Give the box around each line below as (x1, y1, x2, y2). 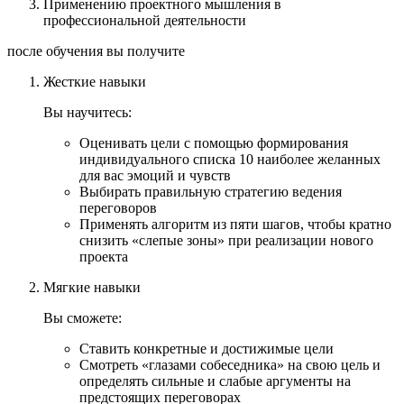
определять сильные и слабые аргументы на (79, 372, 351, 389)
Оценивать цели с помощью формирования (79, 134, 348, 151)
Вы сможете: (43, 309, 122, 326)
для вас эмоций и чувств (79, 167, 231, 183)
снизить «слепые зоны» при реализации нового (79, 232, 373, 248)
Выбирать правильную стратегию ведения (79, 183, 342, 199)
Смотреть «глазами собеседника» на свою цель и (79, 356, 381, 372)
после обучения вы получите (7, 42, 185, 59)
